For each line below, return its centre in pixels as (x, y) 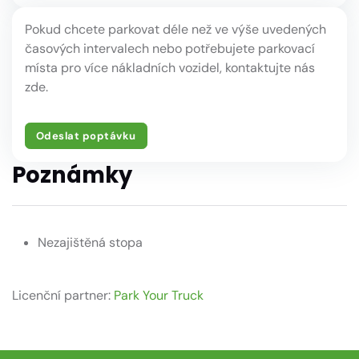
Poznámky (72, 175)
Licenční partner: (63, 295)
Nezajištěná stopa (90, 242)
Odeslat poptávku (86, 135)
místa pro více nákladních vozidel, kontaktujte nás (170, 67)
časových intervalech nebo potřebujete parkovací (170, 48)
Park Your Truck (159, 295)
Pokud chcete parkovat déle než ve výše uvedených (175, 29)
